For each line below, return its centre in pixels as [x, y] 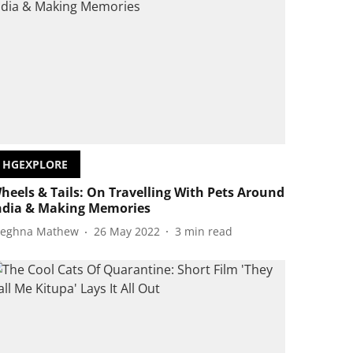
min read [209, 232]
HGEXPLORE [35, 164]
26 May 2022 [127, 232]
